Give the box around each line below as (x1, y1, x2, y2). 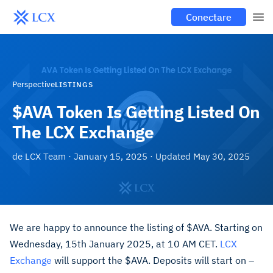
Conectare (186, 11, 232, 23)
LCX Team (25, 151, 66, 162)
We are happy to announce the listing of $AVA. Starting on (10, 221, 263, 233)
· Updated (147, 151, 193, 162)
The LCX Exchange (12, 121, 154, 143)
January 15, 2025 (74, 151, 147, 162)
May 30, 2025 (193, 151, 250, 162)
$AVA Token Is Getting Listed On (12, 101, 260, 123)
